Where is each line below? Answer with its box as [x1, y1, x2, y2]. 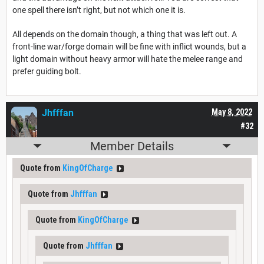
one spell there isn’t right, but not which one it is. [12, 5, 186, 15]
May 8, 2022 [212, 107, 252, 117]
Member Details [90, 138, 174, 153]
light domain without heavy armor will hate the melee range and [12, 54, 243, 64]
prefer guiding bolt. [12, 66, 81, 76]
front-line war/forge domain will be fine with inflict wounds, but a [12, 41, 246, 51]
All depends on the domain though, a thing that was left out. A [12, 29, 237, 39]
